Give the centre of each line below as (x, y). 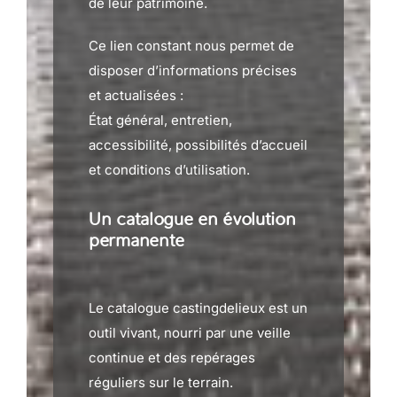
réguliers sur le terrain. (161, 382)
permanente (136, 241)
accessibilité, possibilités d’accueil (198, 145)
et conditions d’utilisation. (169, 170)
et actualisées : (136, 95)
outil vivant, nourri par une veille (190, 333)
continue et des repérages (172, 358)
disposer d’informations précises (193, 70)
